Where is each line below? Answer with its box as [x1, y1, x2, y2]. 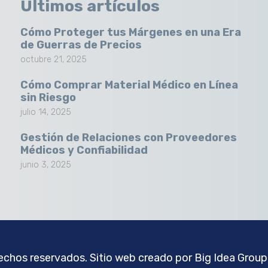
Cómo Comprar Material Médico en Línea [20, 78, 239, 92]
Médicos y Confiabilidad [20, 143, 148, 157]
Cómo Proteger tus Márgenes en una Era [20, 25, 242, 39]
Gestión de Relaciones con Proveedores [20, 130, 237, 144]
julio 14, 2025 [20, 106, 72, 117]
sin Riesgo [20, 90, 77, 104]
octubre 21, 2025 [20, 54, 87, 65]
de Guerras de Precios [20, 38, 142, 51]
